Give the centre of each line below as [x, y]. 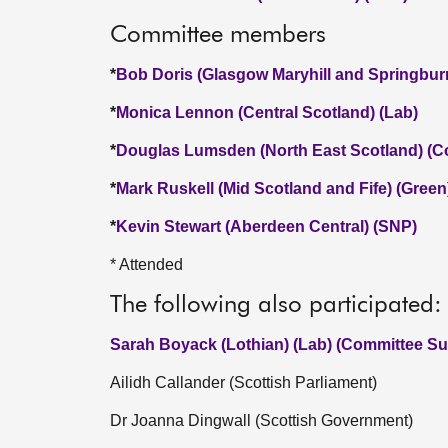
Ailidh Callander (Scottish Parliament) [243, 382]
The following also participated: [276, 305]
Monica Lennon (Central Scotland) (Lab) [267, 112]
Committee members [218, 35]
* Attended [146, 264]
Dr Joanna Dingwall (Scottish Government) [261, 420]
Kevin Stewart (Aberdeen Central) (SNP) [266, 226]
